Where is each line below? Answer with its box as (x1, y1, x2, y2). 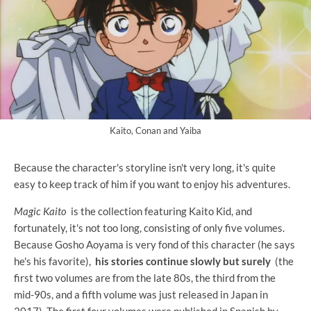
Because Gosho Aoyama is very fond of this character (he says (14, 238, 295, 251)
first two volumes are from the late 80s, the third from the (14, 271, 276, 285)
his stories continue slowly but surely (95, 255, 271, 268)
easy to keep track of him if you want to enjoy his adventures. (14, 178, 290, 191)
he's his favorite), (14, 255, 95, 268)
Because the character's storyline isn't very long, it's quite (14, 161, 276, 174)
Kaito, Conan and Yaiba (110, 125, 201, 137)
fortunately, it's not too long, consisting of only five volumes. (14, 221, 285, 235)
